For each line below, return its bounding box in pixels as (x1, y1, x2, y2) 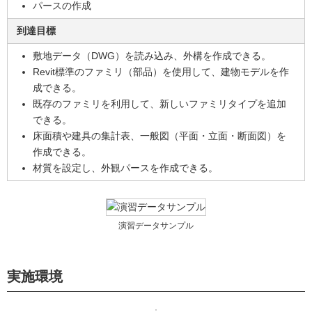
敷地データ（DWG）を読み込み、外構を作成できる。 (33, 50, 271, 61)
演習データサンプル (118, 221, 194, 231)
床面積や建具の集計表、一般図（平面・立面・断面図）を (33, 130, 286, 141)
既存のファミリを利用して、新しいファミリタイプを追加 (33, 98, 286, 109)
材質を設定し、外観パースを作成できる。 (33, 162, 218, 173)
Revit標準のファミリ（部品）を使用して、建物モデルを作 (33, 66, 289, 77)
